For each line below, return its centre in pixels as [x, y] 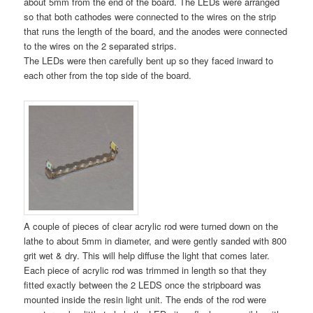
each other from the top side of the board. [108, 75]
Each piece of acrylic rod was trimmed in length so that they [146, 270]
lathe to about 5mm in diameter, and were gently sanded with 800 [155, 241]
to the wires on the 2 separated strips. [101, 45]
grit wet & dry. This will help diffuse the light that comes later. [147, 256]
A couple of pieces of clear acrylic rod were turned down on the [151, 226]
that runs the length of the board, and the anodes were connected [156, 31]
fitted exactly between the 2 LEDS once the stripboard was [143, 285]
